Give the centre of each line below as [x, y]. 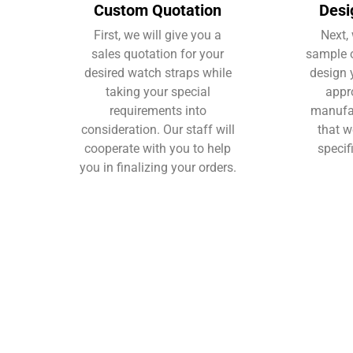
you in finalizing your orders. [158, 167]
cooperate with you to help [158, 148]
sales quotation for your [158, 54]
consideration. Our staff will [158, 129]
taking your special [158, 91]
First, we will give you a [158, 35]
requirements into [158, 110]
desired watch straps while [158, 72]
